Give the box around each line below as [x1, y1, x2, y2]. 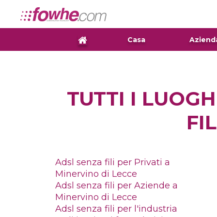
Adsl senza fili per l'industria [55, 203, 177, 214]
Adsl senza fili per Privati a [55, 156, 170, 168]
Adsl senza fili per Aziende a [55, 180, 178, 191]
